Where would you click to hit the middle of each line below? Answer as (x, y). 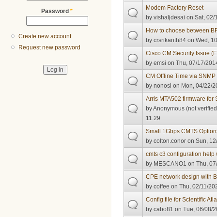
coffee (162, 186)
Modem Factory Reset (175, 8)
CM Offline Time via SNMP (181, 76)
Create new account (45, 37)
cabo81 (164, 209)
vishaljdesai (170, 17)
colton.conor (170, 141)
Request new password (50, 48)
